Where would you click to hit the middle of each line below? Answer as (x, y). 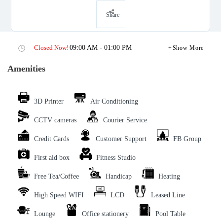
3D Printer (49, 102)
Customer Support (121, 139)
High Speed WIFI (59, 195)
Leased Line (168, 195)
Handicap (119, 177)
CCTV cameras (55, 120)
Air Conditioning (114, 102)
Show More (188, 48)
